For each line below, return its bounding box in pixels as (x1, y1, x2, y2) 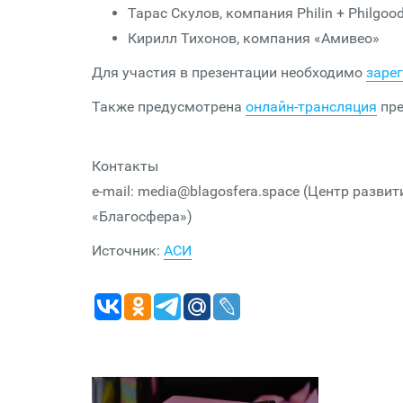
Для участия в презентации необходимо (92, 64, 366, 81)
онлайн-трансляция (246, 98, 377, 115)
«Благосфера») (92, 208, 193, 225)
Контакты (92, 157, 158, 175)
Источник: (92, 242, 164, 259)
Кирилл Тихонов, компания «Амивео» (128, 30, 380, 47)
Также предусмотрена (92, 98, 246, 115)
